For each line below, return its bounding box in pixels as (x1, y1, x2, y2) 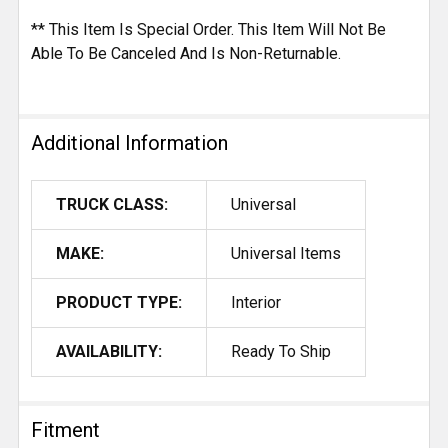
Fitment (31, 417, 100, 442)
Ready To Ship (231, 341, 331, 361)
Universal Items (231, 243, 341, 263)
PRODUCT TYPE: (56, 292, 182, 312)
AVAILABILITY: (56, 341, 162, 361)
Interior (231, 292, 281, 312)
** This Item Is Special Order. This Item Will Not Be (31, 19, 386, 39)
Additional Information (31, 130, 228, 155)
